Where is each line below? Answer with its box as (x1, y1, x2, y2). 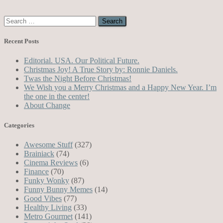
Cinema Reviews (24, 158, 78, 167)
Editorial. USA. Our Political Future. (24, 56, 139, 65)
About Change (24, 101, 70, 110)
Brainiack (24, 149, 54, 158)
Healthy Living (24, 203, 72, 212)
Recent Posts (4, 37, 39, 45)
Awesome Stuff (24, 140, 73, 149)
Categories (4, 121, 34, 129)
